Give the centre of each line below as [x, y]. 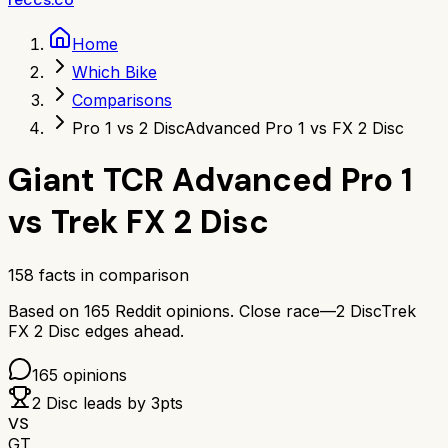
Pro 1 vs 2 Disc [128, 128]
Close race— [287, 310]
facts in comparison [111, 274]
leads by [114, 402]
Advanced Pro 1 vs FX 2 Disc [294, 128]
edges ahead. [134, 330]
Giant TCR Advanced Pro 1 [210, 180]
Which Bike [114, 72]
